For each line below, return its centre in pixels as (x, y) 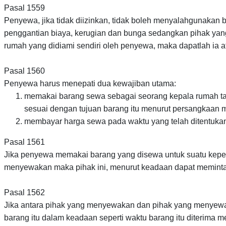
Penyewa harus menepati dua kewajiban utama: (90, 84)
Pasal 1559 (24, 8)
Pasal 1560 (24, 71)
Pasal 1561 (24, 142)
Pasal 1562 (24, 193)
